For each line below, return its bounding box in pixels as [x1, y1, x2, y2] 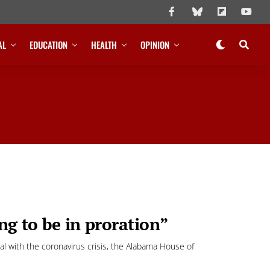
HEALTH [91, 37, 118, 51]
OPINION [140, 37, 170, 51]
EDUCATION [30, 37, 68, 51]
